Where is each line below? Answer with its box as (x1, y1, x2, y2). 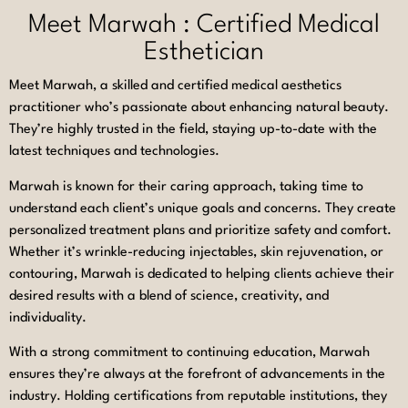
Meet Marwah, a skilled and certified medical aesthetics (9, 79, 342, 94)
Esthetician (144, 40, 264, 66)
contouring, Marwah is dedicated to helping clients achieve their (9, 267, 394, 281)
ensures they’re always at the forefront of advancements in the (9, 367, 385, 382)
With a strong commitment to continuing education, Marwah (9, 345, 370, 360)
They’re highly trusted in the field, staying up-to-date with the (9, 123, 377, 138)
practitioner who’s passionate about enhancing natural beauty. (9, 101, 389, 116)
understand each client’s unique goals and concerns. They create (9, 201, 396, 216)
